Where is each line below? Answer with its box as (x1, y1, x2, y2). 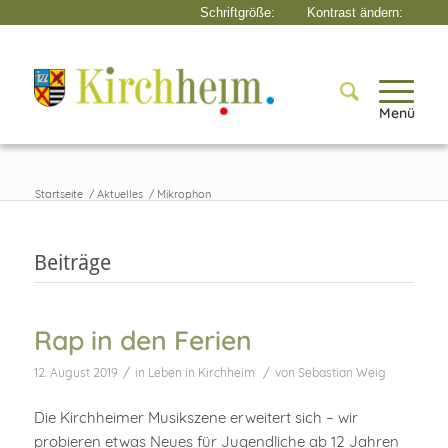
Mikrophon (156, 187, 211, 201)
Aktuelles (96, 187, 143, 201)
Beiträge (33, 250, 111, 275)
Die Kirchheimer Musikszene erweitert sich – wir (33, 407, 358, 427)
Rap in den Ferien (33, 323, 252, 357)
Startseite (34, 187, 83, 201)
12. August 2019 (33, 365, 118, 380)
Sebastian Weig (297, 365, 386, 380)
